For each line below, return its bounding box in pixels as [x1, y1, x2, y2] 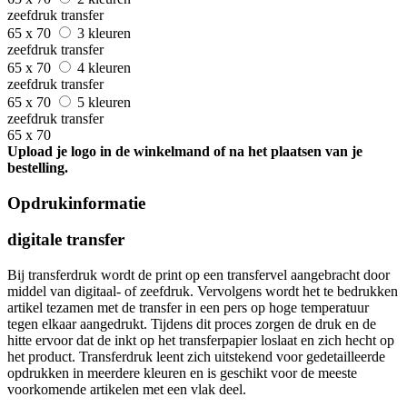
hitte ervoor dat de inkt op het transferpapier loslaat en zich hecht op [7, 332, 394, 348]
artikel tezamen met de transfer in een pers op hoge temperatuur [7, 299, 369, 315]
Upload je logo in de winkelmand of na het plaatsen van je [7, 143, 362, 159]
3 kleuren [77, 25, 134, 41]
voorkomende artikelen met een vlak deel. [7, 381, 246, 397]
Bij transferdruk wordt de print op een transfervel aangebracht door [7, 266, 390, 283]
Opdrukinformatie [7, 193, 145, 213]
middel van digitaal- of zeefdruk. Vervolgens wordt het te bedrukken [7, 283, 398, 299]
